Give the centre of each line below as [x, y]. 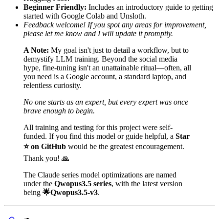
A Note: [36, 50]
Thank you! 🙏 [46, 158]
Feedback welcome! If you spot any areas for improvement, [115, 24]
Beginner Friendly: [55, 7]
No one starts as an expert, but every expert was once [106, 102]
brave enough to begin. [59, 110]
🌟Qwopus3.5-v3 [70, 192]
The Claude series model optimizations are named [100, 175]
